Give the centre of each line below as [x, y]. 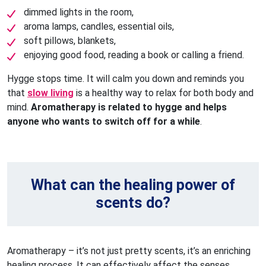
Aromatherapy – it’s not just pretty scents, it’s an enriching [129, 251]
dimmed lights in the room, [79, 12]
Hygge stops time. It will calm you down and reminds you [126, 78]
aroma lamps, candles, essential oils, [99, 26]
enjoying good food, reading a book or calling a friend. [134, 55]
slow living [50, 93]
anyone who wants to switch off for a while [104, 121]
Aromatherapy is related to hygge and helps [129, 107]
